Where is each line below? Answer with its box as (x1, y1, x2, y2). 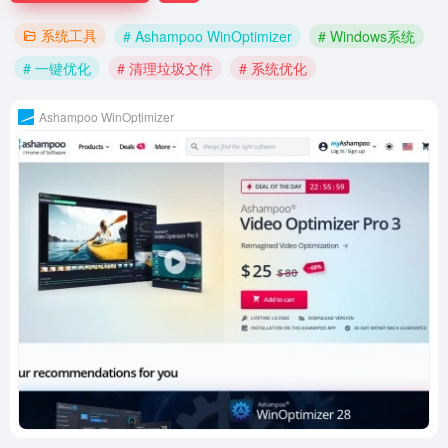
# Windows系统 (318, 25, 415, 46)
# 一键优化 (23, 58, 91, 78)
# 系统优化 (239, 58, 307, 78)
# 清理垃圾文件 (117, 58, 213, 78)
